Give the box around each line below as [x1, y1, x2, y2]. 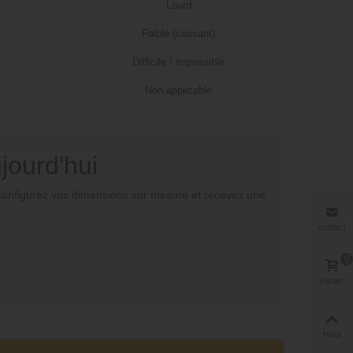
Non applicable [145, 84, 212, 97]
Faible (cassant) [142, 28, 215, 40]
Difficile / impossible [132, 56, 225, 69]
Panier [319, 276, 344, 285]
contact [318, 222, 346, 232]
